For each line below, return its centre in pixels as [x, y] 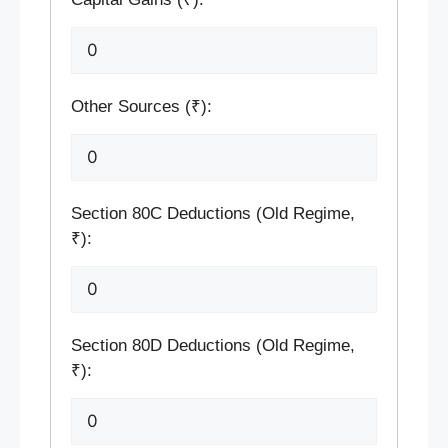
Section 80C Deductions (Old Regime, [213, 213]
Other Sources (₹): [141, 106]
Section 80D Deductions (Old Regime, [213, 345]
